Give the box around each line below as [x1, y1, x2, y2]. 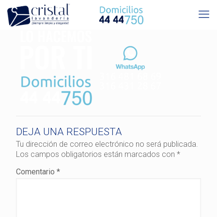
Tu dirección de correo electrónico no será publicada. [16, 139, 198, 149]
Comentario [16, 167, 57, 176]
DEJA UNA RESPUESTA [16, 126, 122, 138]
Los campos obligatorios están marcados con [16, 150, 177, 159]
